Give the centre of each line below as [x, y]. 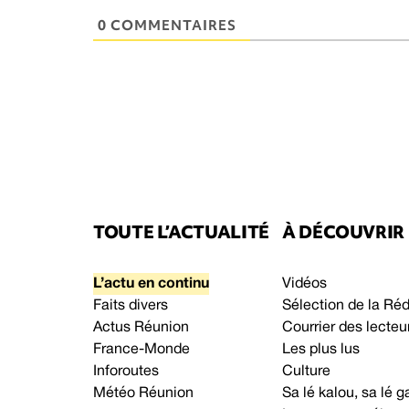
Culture [306, 371]
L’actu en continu [151, 283]
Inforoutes [126, 371]
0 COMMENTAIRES [167, 25]
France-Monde [142, 349]
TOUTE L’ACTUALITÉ [181, 231]
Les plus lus [321, 349]
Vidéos [304, 283]
